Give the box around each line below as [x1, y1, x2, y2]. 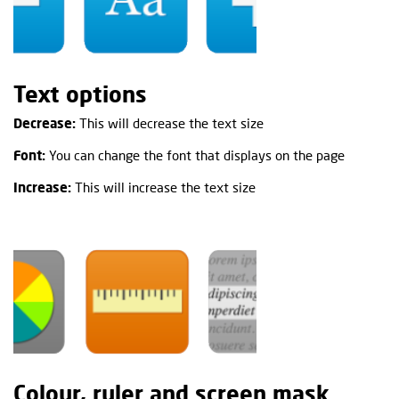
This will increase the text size [71, 178, 256, 195]
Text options [13, 79, 147, 107]
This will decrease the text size [76, 114, 264, 131]
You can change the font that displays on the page [45, 146, 345, 163]
